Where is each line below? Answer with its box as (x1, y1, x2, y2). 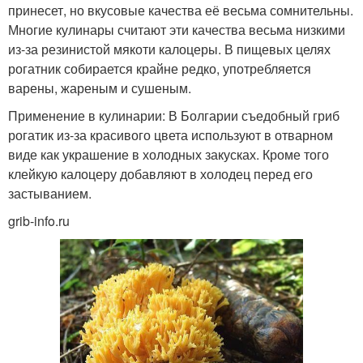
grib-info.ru (8, 211, 70, 230)
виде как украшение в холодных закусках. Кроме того (8, 144, 329, 164)
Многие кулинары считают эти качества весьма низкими (8, 19, 345, 39)
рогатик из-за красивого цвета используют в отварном (8, 125, 333, 144)
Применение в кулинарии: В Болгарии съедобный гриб (8, 105, 340, 125)
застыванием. (8, 183, 92, 203)
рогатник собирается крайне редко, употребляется (8, 58, 311, 78)
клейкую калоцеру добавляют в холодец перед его (8, 164, 313, 183)
